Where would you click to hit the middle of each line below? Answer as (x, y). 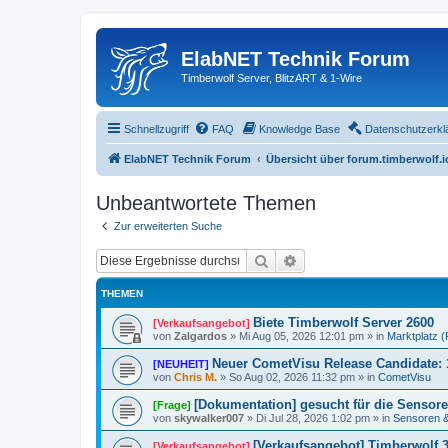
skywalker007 (209, 418)
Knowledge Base (299, 128)
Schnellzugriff (156, 128)
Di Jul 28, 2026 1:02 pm (313, 418)
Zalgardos (200, 336)
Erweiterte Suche (350, 260)
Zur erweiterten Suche (168, 225)
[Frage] (172, 405)
